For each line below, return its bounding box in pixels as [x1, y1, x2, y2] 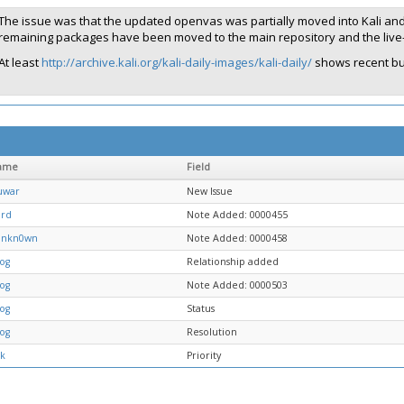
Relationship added [187, 255, 279, 268]
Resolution [187, 326, 237, 338]
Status [187, 302, 215, 315]
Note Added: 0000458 [187, 232, 288, 244]
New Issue [187, 185, 233, 197]
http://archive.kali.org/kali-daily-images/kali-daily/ [41, 54, 312, 70]
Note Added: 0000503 [187, 279, 288, 291]
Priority [187, 349, 221, 362]
